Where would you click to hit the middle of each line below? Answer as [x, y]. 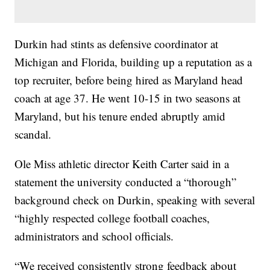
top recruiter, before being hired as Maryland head [129, 80]
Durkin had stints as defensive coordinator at [117, 44]
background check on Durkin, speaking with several [135, 200]
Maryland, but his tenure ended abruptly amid [120, 116]
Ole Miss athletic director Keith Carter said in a [122, 164]
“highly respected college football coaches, [112, 218]
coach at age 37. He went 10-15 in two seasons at [128, 98]
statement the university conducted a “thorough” [126, 182]
